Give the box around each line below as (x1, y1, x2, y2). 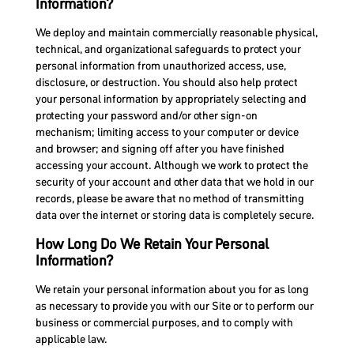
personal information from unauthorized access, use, (35, 58, 286, 74)
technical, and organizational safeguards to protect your (35, 41, 301, 58)
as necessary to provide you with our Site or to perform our (35, 297, 314, 314)
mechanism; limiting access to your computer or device (35, 124, 299, 141)
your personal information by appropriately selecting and (35, 91, 307, 107)
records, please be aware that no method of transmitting (35, 190, 304, 207)
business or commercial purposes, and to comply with (35, 314, 293, 330)
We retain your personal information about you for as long (35, 281, 309, 297)
